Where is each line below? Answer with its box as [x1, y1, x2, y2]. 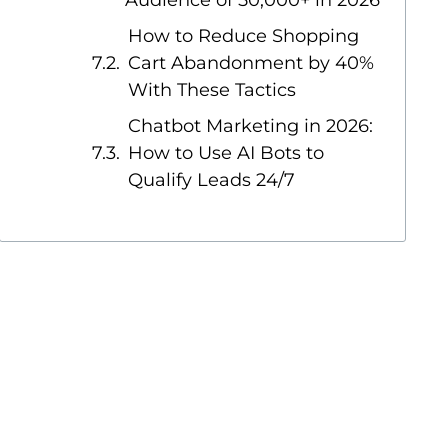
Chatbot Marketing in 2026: [128, 115, 374, 137]
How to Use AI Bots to [128, 142, 325, 164]
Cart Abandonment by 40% [128, 52, 375, 74]
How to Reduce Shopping [128, 25, 360, 47]
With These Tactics [128, 79, 297, 101]
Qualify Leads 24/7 [128, 169, 296, 191]
